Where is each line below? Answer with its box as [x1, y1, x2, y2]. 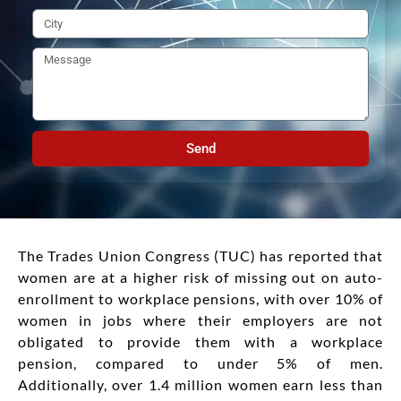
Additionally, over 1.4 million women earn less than [18, 376, 383, 394]
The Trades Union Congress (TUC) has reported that [18, 247, 383, 265]
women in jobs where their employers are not [18, 311, 383, 329]
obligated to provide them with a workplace [18, 333, 383, 351]
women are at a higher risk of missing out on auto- [18, 269, 383, 286]
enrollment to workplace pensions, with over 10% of [18, 290, 383, 308]
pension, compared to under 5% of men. [18, 354, 383, 372]
